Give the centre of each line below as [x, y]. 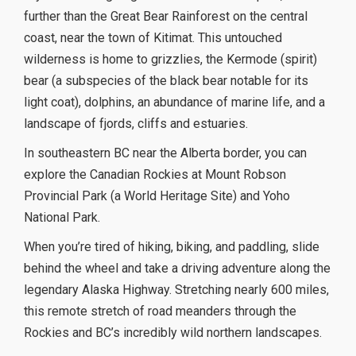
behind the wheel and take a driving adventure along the [177, 269]
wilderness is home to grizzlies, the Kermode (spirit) [170, 60]
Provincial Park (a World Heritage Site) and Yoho [157, 196]
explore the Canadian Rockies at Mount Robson [155, 175]
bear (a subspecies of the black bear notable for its [166, 81]
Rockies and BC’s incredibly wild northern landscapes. [173, 333]
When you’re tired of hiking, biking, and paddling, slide [172, 247]
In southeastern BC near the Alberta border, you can [165, 153]
